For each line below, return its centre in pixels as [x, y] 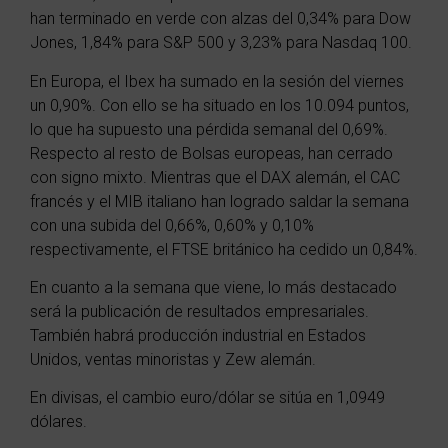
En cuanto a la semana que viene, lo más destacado [213, 287]
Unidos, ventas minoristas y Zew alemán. [175, 359]
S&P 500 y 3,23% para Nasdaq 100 [283, 43]
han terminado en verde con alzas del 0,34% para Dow [220, 19]
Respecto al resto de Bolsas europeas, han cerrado [211, 153]
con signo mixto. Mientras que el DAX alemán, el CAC [215, 177]
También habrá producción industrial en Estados [198, 335]
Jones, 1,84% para [94, 43]
